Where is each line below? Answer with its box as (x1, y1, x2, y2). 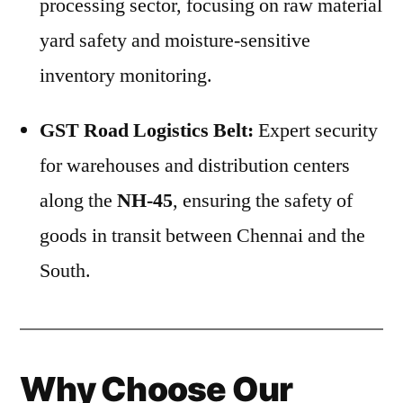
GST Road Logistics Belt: (40, 118, 254, 143)
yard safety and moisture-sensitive (40, 28, 310, 53)
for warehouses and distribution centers (40, 153, 350, 178)
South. (40, 258, 91, 283)
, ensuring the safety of (173, 188, 353, 213)
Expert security (254, 118, 378, 143)
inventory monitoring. (40, 63, 212, 88)
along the (40, 188, 117, 213)
